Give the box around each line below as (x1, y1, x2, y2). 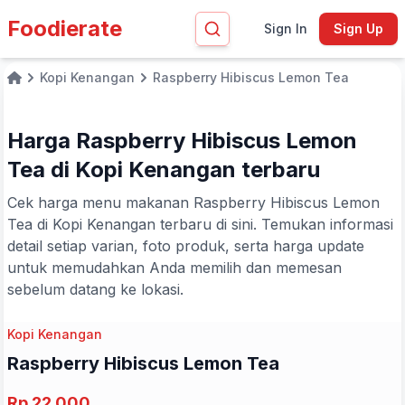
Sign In (263, 21, 307, 36)
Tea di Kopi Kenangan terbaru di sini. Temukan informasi (7, 215, 393, 233)
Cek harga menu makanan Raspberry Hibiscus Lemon (7, 193, 380, 212)
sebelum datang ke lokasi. (7, 280, 184, 298)
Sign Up (333, 21, 383, 36)
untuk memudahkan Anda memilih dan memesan (7, 259, 342, 277)
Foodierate (7, 15, 122, 42)
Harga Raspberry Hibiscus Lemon (7, 127, 357, 154)
